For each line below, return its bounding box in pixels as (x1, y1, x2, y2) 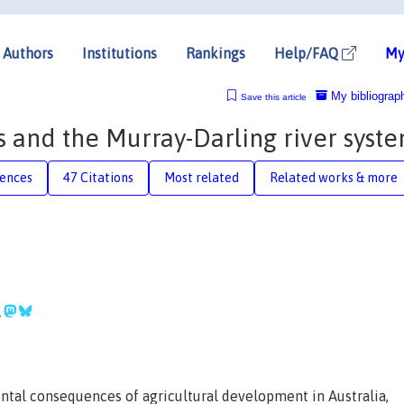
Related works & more (270, 170, 398, 185)
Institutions (82, 44, 157, 61)
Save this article (240, 91, 307, 102)
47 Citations (63, 170, 133, 185)
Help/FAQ (274, 44, 342, 61)
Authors (3, 44, 53, 61)
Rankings (186, 44, 245, 61)
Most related (164, 170, 239, 185)
